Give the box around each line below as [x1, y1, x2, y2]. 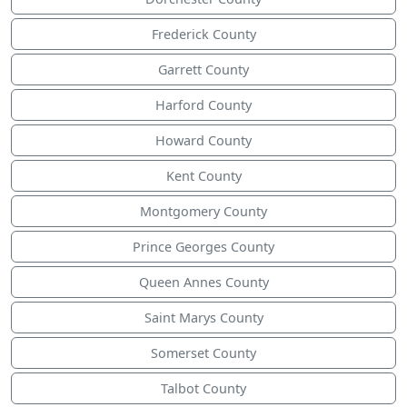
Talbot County [161, 380, 246, 398]
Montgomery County [140, 203, 267, 221]
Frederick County [151, 25, 256, 44]
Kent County [165, 167, 242, 185]
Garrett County [158, 61, 249, 79]
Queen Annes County [138, 273, 269, 292]
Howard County [155, 132, 252, 150]
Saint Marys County [144, 309, 263, 327]
